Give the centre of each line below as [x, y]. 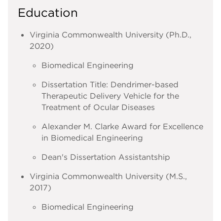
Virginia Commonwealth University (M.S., [108, 176]
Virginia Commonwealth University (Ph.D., [110, 34]
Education [48, 12]
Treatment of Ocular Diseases [98, 107]
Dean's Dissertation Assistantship [106, 157]
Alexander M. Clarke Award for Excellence [122, 126]
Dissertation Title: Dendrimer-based [110, 84]
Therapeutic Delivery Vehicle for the [110, 95]
